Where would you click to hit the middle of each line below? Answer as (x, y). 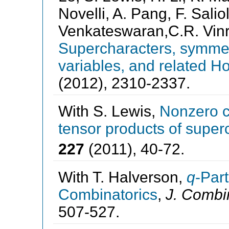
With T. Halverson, (122, 177)
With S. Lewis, (109, 111)
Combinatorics (108, 194)
